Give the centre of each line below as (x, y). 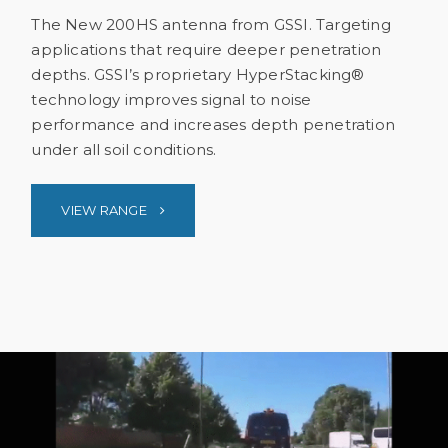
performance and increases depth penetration (213, 124)
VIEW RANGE (106, 209)
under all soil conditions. (124, 149)
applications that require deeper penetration (206, 49)
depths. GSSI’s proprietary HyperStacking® (198, 74)
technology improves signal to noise (171, 99)
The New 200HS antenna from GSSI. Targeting (211, 24)
